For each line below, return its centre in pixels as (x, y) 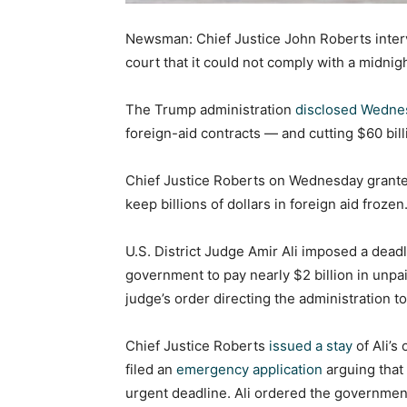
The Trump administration (210, 109)
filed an (151, 369)
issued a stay (311, 345)
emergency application (249, 369)
